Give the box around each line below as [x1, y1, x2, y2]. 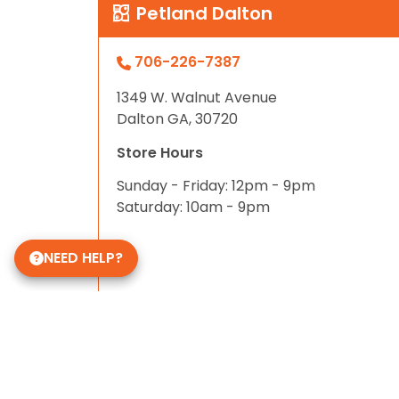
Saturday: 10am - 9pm [117, 197, 270, 218]
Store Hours [117, 142, 203, 164]
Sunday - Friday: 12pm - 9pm [117, 175, 315, 197]
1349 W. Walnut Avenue [117, 87, 277, 109]
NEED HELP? [44, 248, 123, 268]
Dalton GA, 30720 [117, 109, 238, 130]
